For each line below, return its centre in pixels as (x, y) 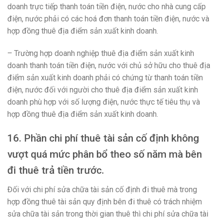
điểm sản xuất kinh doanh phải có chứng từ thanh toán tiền (105, 77)
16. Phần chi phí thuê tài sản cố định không (103, 138)
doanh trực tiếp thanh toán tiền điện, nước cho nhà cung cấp (107, 6)
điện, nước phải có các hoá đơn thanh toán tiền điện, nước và (108, 18)
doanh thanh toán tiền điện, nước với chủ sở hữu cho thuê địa (109, 65)
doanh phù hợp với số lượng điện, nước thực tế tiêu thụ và (104, 102)
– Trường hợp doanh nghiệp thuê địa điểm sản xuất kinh (101, 53)
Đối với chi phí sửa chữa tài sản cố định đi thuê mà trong (102, 190)
